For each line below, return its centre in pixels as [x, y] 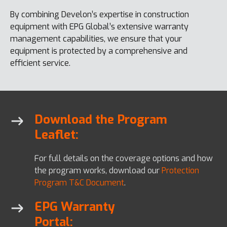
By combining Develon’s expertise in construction [100, 14]
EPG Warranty [75, 206]
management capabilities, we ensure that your [96, 39]
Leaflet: [56, 135]
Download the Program [101, 119]
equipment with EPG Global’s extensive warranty [99, 26]
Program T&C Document [79, 182]
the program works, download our [98, 170]
